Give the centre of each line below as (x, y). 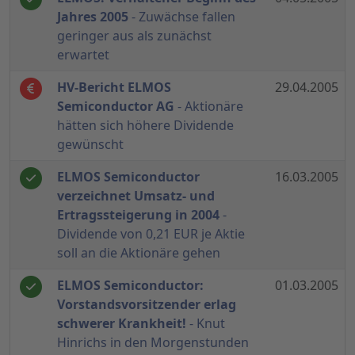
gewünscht (90, 145)
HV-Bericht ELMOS (114, 88)
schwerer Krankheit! (122, 324)
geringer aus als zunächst (134, 36)
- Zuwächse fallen (182, 17)
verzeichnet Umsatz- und (136, 196)
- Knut (206, 324)
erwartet (83, 55)
